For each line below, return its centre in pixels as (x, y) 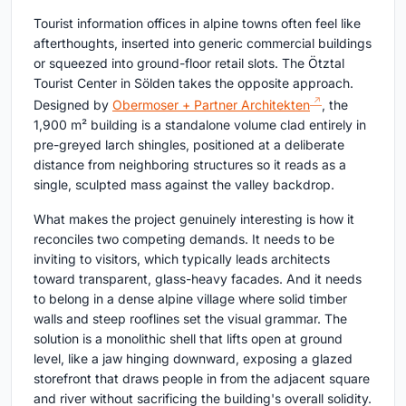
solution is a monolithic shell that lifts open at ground (188, 338)
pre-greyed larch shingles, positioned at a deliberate (189, 144)
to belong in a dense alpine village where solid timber (190, 298)
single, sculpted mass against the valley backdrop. (184, 184)
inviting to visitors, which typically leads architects (182, 258)
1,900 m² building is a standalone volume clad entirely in (200, 124)
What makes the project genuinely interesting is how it (194, 218)
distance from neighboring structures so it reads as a (190, 164)
